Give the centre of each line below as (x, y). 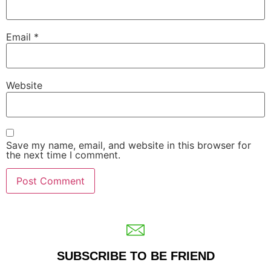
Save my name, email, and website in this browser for (129, 145)
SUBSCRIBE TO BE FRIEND (135, 256)
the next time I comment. (63, 155)
